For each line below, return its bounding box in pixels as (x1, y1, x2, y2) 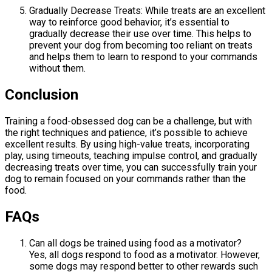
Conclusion (5, 86, 78, 104)
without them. (29, 63, 86, 75)
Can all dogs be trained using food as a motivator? (29, 237, 242, 249)
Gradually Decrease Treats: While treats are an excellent (29, 5, 265, 17)
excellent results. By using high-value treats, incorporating (5, 138, 250, 150)
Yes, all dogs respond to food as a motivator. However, (29, 248, 260, 260)
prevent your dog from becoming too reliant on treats (29, 39, 253, 52)
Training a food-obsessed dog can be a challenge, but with (5, 115, 252, 127)
